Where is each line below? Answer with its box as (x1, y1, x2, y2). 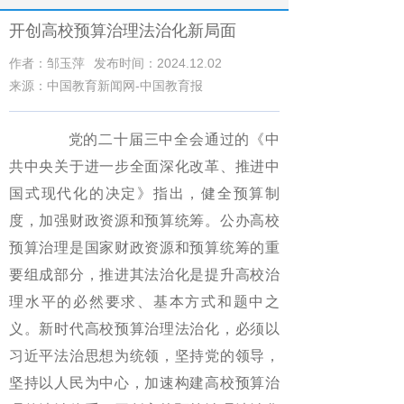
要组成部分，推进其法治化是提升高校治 (9, 267, 280, 282)
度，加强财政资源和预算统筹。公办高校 (9, 213, 280, 228)
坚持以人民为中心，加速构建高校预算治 (9, 375, 280, 390)
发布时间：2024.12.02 (94, 56, 222, 70)
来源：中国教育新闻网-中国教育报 (9, 78, 203, 93)
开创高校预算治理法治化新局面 (9, 22, 236, 40)
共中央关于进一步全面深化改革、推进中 (9, 159, 280, 174)
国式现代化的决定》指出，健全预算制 (9, 186, 280, 201)
